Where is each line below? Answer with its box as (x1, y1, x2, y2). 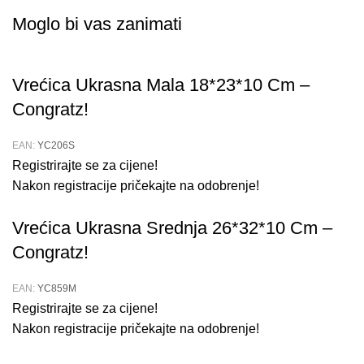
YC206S (37, 140, 75, 152)
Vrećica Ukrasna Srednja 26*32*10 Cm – (12, 218, 332, 239)
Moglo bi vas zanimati (12, 14, 182, 35)
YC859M (37, 283, 76, 295)
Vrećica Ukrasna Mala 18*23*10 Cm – (12, 75, 310, 96)
